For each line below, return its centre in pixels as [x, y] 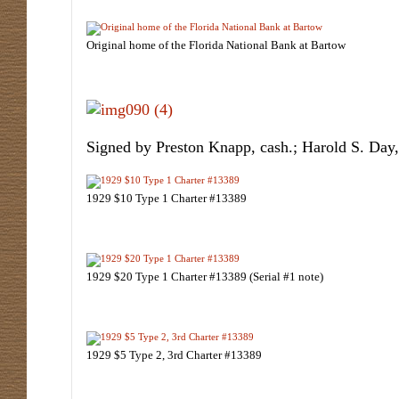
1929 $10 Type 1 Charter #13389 [167, 198]
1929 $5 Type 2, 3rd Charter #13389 [174, 355]
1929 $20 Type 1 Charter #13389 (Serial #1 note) [205, 277]
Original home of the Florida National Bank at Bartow [216, 45]
